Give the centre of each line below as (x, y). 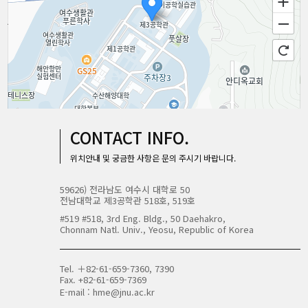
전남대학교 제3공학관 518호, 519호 (127, 200)
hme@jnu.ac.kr (123, 292)
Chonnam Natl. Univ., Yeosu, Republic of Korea (156, 229)
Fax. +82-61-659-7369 (103, 279)
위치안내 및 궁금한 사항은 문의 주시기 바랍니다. (153, 158)
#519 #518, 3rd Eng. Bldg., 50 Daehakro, (142, 218)
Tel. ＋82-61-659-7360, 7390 (117, 268)
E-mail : (76, 292)
